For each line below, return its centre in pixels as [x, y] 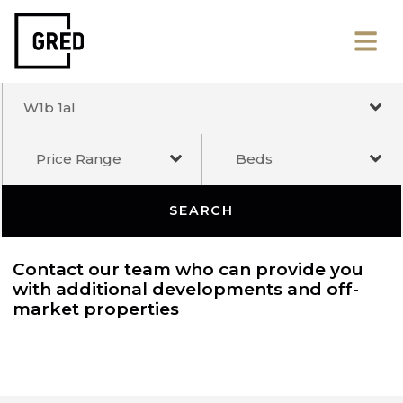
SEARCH [212, 221]
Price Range [83, 167]
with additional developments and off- [196, 304]
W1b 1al [52, 113]
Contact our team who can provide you [198, 283]
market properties [101, 325]
